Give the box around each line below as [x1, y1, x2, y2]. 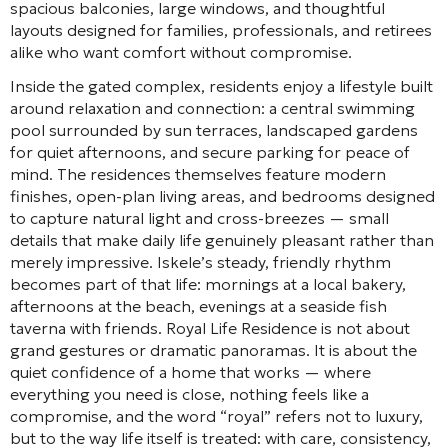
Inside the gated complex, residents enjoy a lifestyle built [10, 75, 433, 96]
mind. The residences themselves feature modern [10, 163, 386, 184]
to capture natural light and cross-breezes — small [10, 207, 389, 228]
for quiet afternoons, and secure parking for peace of [10, 141, 410, 162]
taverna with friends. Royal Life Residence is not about [10, 317, 410, 338]
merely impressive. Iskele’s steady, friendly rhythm [10, 251, 391, 272]
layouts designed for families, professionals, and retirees [10, 19, 432, 40]
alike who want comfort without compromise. [10, 41, 352, 62]
